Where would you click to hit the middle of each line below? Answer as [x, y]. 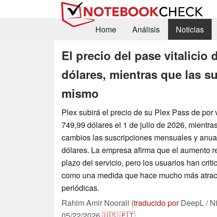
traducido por [156, 202]
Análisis [146, 30]
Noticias [190, 30]
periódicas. [80, 187]
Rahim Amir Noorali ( [98, 202]
